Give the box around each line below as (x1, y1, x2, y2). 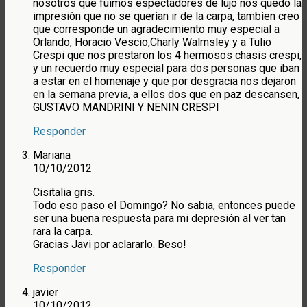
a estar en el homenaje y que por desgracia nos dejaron (33, 75, 296, 88)
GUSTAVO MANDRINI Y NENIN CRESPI (33, 101, 219, 114)
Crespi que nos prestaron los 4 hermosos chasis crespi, (33, 49, 302, 62)
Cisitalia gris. (33, 186, 95, 199)
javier (33, 286, 58, 299)
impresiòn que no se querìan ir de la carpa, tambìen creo (33, 10, 299, 23)
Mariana (33, 149, 71, 162)
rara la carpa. (33, 225, 93, 238)
